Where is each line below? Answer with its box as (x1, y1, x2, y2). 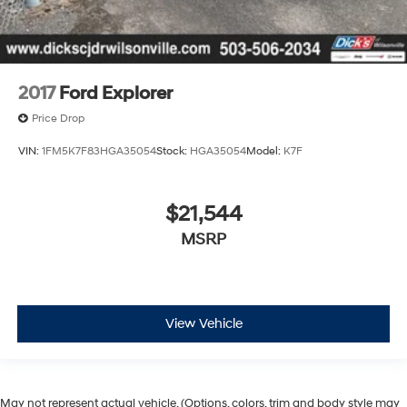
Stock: (156, 144, 190, 158)
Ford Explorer (59, 83, 173, 105)
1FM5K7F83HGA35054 (42, 144, 156, 158)
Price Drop (32, 112, 84, 126)
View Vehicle (164, 314, 243, 333)
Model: (246, 144, 283, 158)
